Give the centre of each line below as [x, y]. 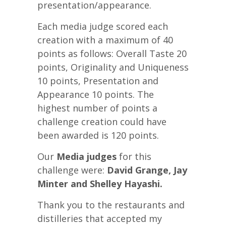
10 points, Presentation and [98, 81]
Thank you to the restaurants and [111, 205]
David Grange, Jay [147, 170]
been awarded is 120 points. [98, 135]
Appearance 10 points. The [96, 95]
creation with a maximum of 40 [105, 40]
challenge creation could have [102, 122]
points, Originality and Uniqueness [113, 67]
